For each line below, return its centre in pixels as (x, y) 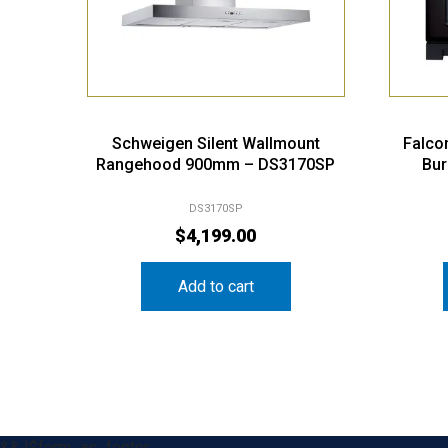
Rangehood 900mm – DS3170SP (216, 164)
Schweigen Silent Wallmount (215, 143)
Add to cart (215, 286)
